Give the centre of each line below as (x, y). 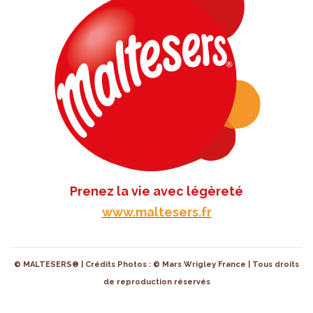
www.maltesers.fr (156, 212)
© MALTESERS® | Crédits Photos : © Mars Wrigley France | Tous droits (156, 265)
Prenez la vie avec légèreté (156, 191)
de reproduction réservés (156, 282)
